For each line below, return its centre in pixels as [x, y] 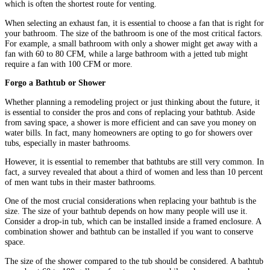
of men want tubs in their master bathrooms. [80, 182]
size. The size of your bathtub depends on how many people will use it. [126, 211]
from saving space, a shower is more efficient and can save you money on [130, 122]
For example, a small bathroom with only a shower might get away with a [131, 43]
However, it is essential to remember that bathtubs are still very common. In [134, 162]
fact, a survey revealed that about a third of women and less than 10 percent [134, 172]
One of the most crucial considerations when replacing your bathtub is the [130, 201]
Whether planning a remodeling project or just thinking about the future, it [132, 102]
